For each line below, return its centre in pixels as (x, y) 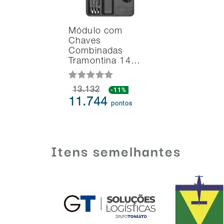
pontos (122, 104)
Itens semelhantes (116, 150)
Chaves (85, 42)
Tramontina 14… (104, 62)
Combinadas (96, 52)
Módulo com (96, 32)
